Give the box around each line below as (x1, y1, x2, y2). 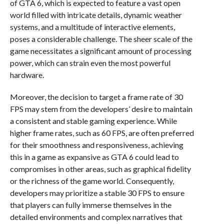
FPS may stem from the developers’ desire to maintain (9, 104, 192, 114)
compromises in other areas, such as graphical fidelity (9, 164, 191, 174)
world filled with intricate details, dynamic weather (9, 10, 182, 20)
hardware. (9, 70, 44, 80)
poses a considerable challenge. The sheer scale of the (9, 34, 192, 44)
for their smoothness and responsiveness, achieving (9, 140, 183, 150)
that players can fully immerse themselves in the (9, 200, 171, 210)
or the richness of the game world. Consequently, (9, 176, 174, 186)
